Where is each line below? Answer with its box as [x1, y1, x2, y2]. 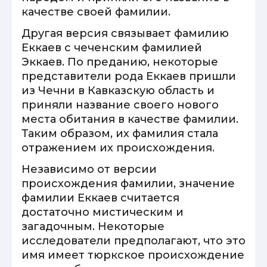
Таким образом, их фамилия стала [21, 127, 218, 140]
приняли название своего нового [21, 98, 219, 111]
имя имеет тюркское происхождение [21, 249, 244, 262]
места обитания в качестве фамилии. [21, 113, 238, 126]
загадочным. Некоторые [21, 220, 164, 233]
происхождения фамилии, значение [21, 177, 235, 190]
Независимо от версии [21, 163, 157, 176]
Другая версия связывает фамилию [21, 27, 229, 40]
